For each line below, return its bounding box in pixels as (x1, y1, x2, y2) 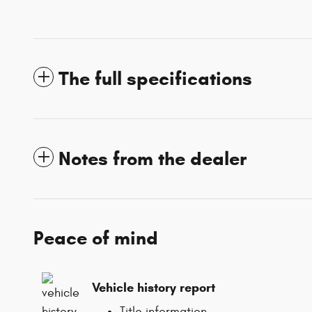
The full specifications (58, 67, 252, 91)
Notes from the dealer (58, 147, 247, 171)
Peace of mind (33, 226, 158, 251)
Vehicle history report (92, 279, 215, 295)
